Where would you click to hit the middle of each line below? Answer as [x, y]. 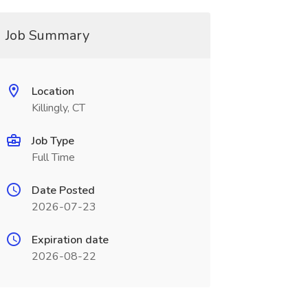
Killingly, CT [58, 108]
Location [53, 91]
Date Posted [63, 190]
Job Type [53, 141]
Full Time [53, 157]
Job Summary [47, 35]
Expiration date [70, 240]
